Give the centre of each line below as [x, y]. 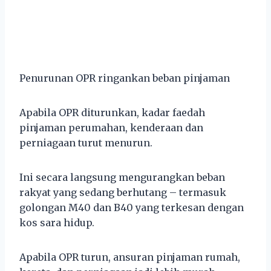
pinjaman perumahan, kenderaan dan [111, 127]
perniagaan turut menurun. [86, 142]
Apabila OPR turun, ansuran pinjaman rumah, [130, 257]
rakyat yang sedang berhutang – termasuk [123, 192]
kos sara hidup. [57, 222]
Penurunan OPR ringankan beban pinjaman [125, 78]
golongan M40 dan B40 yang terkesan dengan [132, 207]
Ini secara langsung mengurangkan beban [122, 177]
